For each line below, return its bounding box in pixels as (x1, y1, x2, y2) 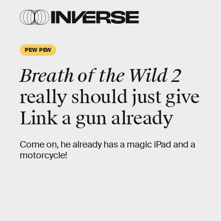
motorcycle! (20, 150, 67, 161)
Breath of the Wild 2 (20, 65, 182, 87)
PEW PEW (25, 46, 52, 53)
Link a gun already (20, 107, 173, 130)
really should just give (20, 86, 200, 109)
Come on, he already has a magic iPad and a (20, 139, 195, 150)
